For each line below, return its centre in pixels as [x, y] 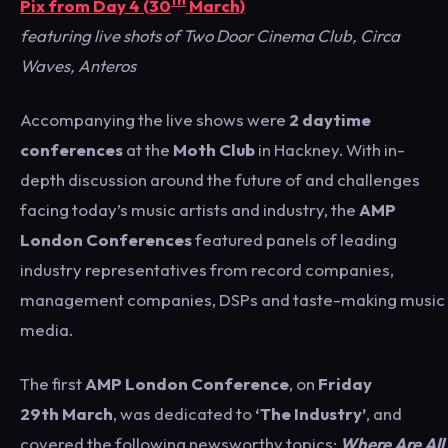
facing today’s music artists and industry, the [188, 210]
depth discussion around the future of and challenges [220, 180]
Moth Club [214, 150]
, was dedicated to [184, 414]
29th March [66, 414]
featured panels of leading [294, 240]
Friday [345, 384]
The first [52, 384]
